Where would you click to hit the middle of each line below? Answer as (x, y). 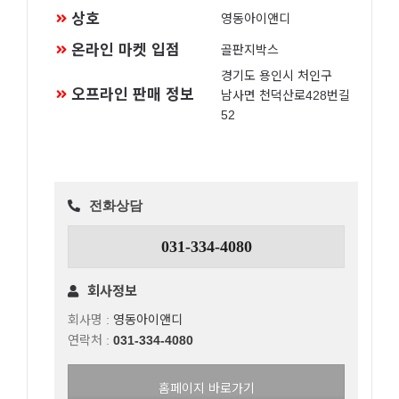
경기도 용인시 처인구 (277, 76)
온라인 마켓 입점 (126, 50)
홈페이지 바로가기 (206, 388)
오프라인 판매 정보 (133, 95)
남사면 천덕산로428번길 (285, 95)
